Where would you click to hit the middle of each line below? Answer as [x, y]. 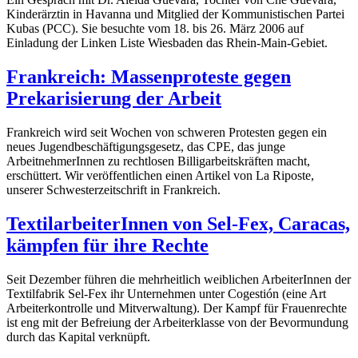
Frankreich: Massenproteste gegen [149, 77]
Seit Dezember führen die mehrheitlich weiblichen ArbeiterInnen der [179, 279]
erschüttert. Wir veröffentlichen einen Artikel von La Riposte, [160, 176]
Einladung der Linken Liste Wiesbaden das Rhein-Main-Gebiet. [167, 43]
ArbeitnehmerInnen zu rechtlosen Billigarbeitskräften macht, [158, 161]
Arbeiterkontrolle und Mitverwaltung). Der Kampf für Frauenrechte [177, 308]
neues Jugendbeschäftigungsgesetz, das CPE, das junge [146, 147]
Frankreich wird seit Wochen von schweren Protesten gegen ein [167, 133]
